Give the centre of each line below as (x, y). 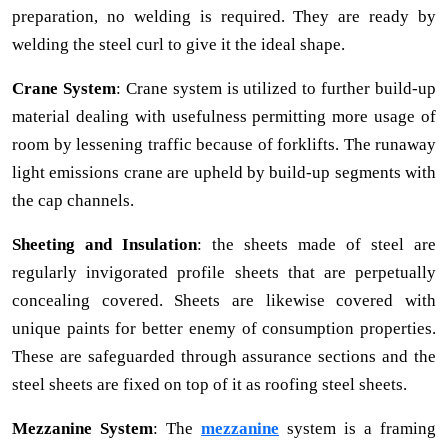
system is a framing (357, 429)
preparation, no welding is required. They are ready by (224, 17)
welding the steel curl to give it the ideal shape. (178, 45)
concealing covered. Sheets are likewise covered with (224, 301)
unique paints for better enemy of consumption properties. (224, 329)
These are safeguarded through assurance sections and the (224, 357)
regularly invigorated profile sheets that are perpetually (224, 273)
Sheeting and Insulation (104, 245)
